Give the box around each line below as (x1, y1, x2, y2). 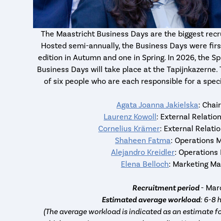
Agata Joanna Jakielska (116, 100, 199, 110)
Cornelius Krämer (98, 124, 160, 133)
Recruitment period (132, 183, 200, 192)
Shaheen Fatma (115, 136, 171, 145)
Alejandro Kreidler (111, 147, 175, 157)
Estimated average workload (102, 195, 201, 204)
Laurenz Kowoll (104, 112, 157, 121)
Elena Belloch (121, 159, 169, 169)
